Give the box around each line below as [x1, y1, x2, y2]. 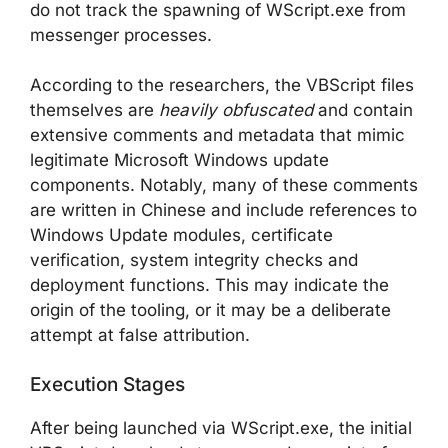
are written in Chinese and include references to [30, 200, 417, 220]
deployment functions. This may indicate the [30, 275, 389, 295]
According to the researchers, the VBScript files [30, 75, 414, 95]
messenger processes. [30, 24, 212, 45]
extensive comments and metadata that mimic [30, 125, 405, 145]
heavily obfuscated [159, 100, 313, 120]
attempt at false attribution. [30, 325, 250, 345]
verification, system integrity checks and [30, 250, 358, 270]
